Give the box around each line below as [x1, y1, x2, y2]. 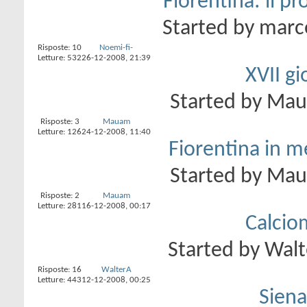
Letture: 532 [38, 53, 82, 62]
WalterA [101, 265, 132, 274]
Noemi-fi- [99, 43, 133, 52]
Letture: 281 [38, 201, 82, 210]
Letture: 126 [38, 127, 82, 136]
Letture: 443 [38, 275, 82, 284]
